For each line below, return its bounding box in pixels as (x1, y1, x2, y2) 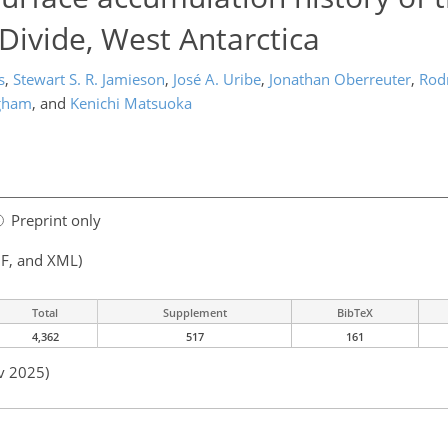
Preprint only (11, 210, 101, 231)
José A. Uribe (172, 69, 261, 89)
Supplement (162, 305, 227, 321)
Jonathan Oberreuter (268, 69, 411, 89)
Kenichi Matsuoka (70, 93, 192, 113)
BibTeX (337, 305, 373, 321)
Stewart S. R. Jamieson (12, 69, 165, 89)
